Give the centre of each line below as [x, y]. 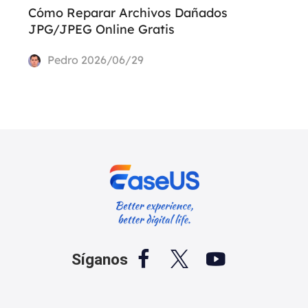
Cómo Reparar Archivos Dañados [128, 12]
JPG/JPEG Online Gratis [101, 29]
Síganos [100, 260]
